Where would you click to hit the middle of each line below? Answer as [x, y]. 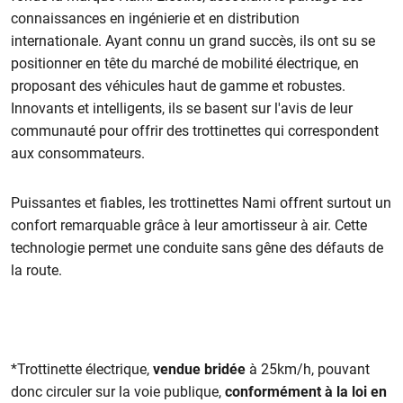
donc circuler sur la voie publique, [118, 391]
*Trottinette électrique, [82, 369]
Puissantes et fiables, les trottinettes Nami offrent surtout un [201, 202]
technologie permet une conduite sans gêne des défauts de [197, 247]
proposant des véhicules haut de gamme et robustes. [179, 85]
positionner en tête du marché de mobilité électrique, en [185, 63]
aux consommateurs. [78, 153]
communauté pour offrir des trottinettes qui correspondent [195, 130]
